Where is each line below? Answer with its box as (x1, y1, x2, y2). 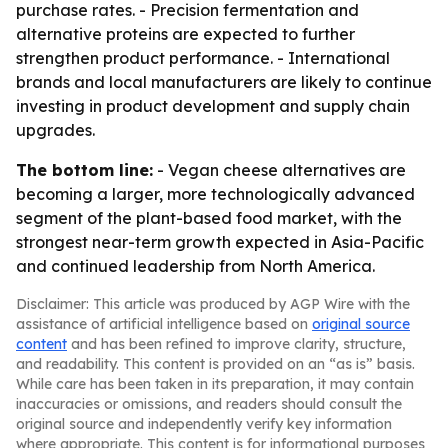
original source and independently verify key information (16, 415, 392, 433)
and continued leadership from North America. (16, 256, 375, 276)
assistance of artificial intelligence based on (16, 315, 312, 333)
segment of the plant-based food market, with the (16, 208, 402, 228)
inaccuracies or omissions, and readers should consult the (16, 395, 402, 413)
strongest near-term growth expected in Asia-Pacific (16, 232, 424, 252)
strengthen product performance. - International (16, 48, 390, 68)
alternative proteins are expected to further (16, 24, 355, 44)
